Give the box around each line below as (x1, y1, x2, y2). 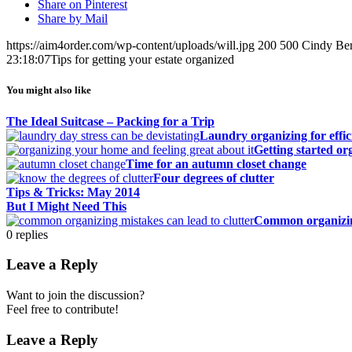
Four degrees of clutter (153, 170, 274, 185)
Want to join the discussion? (6, 288, 145, 302)
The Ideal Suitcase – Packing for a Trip (6, 114, 214, 128)
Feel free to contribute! (6, 302, 119, 316)
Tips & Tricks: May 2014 (6, 185, 140, 199)
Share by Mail (38, 12, 108, 26)
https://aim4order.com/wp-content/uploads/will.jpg (6, 38, 255, 53)
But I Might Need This (6, 199, 126, 213)
